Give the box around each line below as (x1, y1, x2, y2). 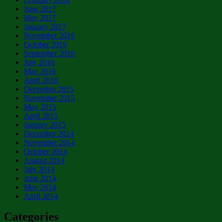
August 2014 (24, 156, 64, 165)
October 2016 (24, 40, 67, 49)
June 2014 (24, 173, 56, 182)
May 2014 (24, 182, 56, 191)
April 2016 (24, 75, 58, 84)
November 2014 (24, 138, 75, 147)
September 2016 (24, 49, 75, 57)
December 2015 (24, 84, 74, 93)
